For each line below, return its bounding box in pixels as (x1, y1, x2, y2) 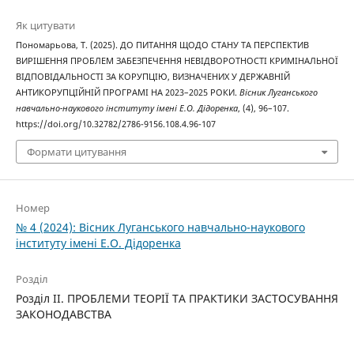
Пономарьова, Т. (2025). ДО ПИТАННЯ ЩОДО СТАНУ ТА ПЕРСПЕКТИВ (15, 39, 309, 51)
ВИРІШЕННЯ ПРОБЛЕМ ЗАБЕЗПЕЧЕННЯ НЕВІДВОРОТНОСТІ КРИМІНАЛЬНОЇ (15, 55, 338, 66)
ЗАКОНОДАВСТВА (15, 307, 111, 322)
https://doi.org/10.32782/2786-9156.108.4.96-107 (15, 118, 216, 130)
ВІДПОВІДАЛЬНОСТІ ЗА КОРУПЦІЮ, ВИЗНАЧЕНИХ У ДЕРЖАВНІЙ (15, 70, 290, 82)
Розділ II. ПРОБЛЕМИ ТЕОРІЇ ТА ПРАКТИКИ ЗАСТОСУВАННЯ (15, 291, 338, 307)
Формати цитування (26, 145, 126, 160)
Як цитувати (15, 17, 75, 32)
